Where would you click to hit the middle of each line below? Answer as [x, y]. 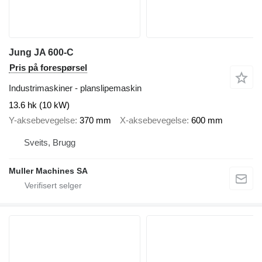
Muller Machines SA [48, 170]
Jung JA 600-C [41, 52]
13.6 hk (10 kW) [39, 105]
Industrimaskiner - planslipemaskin [75, 88]
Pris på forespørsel [48, 67]
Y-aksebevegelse [42, 120]
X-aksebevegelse [153, 120]
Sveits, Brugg [50, 142]
